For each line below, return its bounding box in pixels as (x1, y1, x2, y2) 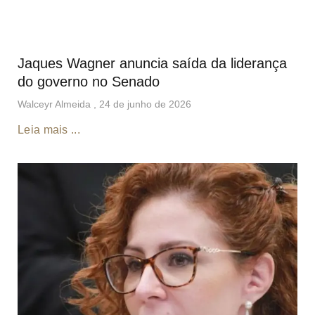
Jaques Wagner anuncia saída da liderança (18, 55, 287, 71)
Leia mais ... (18, 123, 80, 136)
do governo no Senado (18, 73, 160, 89)
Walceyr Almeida (18, 98, 94, 110)
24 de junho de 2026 (99, 98, 191, 110)
